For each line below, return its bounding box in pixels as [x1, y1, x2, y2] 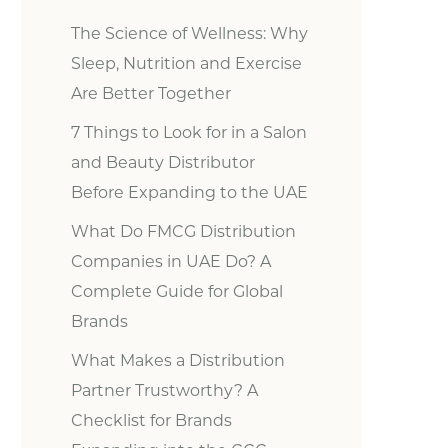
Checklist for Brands [71, 411, 232, 430]
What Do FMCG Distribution [71, 222, 296, 241]
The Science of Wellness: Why [71, 24, 308, 43]
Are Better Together [71, 84, 231, 103]
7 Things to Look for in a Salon [71, 123, 307, 142]
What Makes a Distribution [71, 351, 285, 370]
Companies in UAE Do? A [71, 252, 271, 271]
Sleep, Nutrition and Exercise [71, 54, 302, 73]
